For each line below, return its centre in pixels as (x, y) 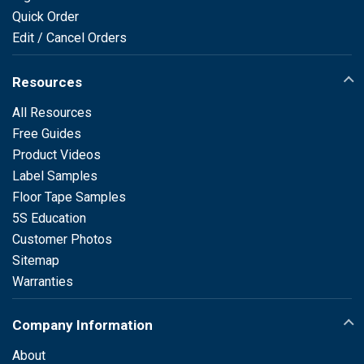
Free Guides (47, 133)
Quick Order (45, 17)
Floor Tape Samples (69, 197)
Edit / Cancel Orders (69, 38)
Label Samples (55, 175)
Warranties (43, 281)
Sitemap (36, 260)
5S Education (49, 218)
